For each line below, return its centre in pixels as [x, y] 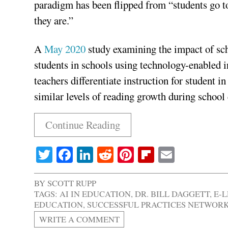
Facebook [104, 154]
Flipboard [186, 154]
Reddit [135, 154]
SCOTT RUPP [72, 183]
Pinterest [163, 154]
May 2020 [65, 49]
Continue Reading [82, 125]
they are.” [54, 21]
